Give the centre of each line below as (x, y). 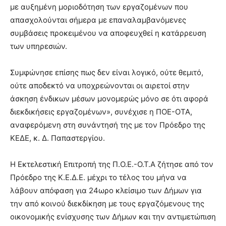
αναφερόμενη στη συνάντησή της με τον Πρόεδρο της (108, 125)
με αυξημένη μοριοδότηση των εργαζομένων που (99, 7)
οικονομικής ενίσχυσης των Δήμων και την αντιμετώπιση (113, 217)
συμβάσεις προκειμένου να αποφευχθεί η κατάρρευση (108, 33)
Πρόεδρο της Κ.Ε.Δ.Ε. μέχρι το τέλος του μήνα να (98, 177)
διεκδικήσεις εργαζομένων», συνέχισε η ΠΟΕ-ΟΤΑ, (101, 112)
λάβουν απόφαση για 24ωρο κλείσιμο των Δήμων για (106, 190)
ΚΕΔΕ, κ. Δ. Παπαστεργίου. (58, 138)
